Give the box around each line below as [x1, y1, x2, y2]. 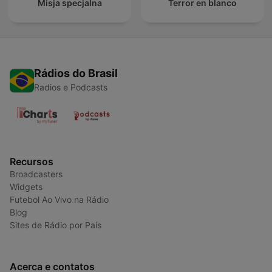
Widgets [10, 182, 42, 192]
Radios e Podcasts [34, 82, 107, 93]
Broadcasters [10, 169, 63, 180]
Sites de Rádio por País [10, 220, 101, 231]
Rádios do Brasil [34, 67, 118, 80]
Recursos [10, 155, 53, 168]
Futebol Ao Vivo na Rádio [10, 194, 109, 205]
